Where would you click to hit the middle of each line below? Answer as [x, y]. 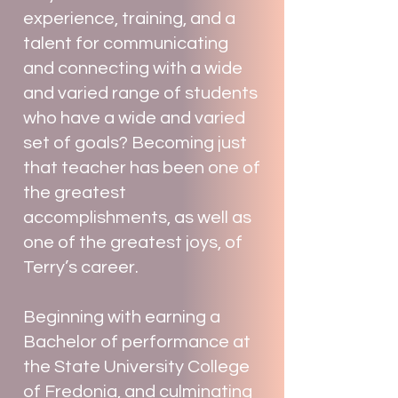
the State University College [136, 367]
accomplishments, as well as [137, 218]
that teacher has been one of [142, 168]
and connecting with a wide [133, 68]
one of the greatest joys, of [133, 243]
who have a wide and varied [134, 118]
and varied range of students [140, 93]
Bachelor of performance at [137, 342]
